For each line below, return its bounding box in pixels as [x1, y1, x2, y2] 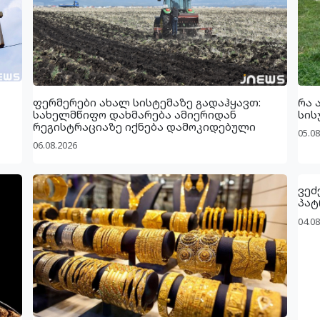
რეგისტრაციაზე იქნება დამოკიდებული [32, 119, 256, 134]
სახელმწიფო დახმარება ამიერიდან [32, 106, 236, 121]
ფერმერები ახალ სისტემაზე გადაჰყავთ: [32, 94, 261, 109]
